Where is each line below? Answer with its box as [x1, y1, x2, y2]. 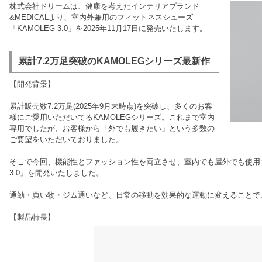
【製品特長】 [9, 213, 55, 222]
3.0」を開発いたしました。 [9, 168, 104, 177]
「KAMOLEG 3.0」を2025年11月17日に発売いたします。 [9, 24, 207, 33]
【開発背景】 [9, 80, 55, 88]
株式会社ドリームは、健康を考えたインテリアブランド [9, 2, 199, 11]
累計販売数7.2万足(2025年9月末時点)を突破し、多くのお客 [9, 102, 212, 111]
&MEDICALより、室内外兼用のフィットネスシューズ [9, 13, 193, 22]
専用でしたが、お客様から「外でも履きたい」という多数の [9, 124, 215, 133]
